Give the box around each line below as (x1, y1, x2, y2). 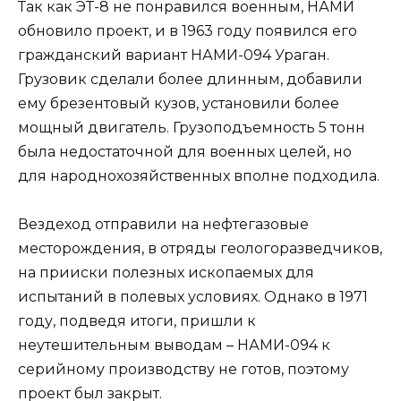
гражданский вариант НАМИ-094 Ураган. (18, 46, 329, 64)
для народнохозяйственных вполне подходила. (18, 166, 380, 184)
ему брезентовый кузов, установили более (18, 94, 339, 112)
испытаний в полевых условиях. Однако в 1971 (18, 287, 368, 305)
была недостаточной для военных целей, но (18, 142, 352, 160)
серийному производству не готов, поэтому (18, 360, 349, 378)
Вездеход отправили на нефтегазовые (18, 215, 309, 233)
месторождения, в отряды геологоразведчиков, (18, 239, 382, 257)
